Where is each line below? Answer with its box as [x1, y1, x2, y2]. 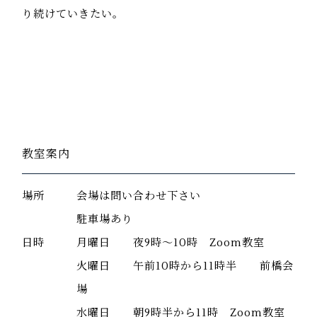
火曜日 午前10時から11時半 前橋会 [76, 259, 294, 274]
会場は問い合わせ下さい [76, 189, 202, 204]
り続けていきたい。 [22, 7, 125, 22]
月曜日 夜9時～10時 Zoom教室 [76, 236, 265, 250]
